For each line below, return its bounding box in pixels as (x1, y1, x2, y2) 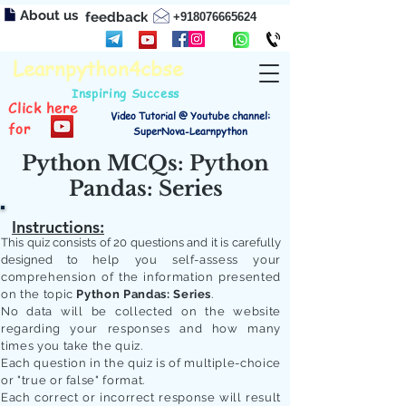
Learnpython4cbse (13, 54, 183, 82)
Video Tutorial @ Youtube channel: (111, 109, 270, 122)
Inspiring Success (72, 84, 180, 101)
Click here (8, 99, 78, 117)
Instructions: (12, 217, 104, 237)
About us (20, 7, 78, 24)
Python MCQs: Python (22, 150, 269, 176)
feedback (85, 9, 148, 25)
